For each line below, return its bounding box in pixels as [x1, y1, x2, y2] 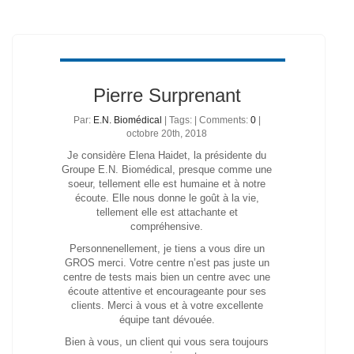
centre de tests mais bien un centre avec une [63, 271, 271, 283]
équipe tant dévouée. [119, 314, 215, 326]
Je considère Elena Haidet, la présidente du [67, 149, 267, 161]
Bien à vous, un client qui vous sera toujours [65, 336, 269, 348]
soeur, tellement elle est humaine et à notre [68, 178, 266, 190]
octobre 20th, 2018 [126, 128, 208, 139]
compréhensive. [130, 220, 204, 232]
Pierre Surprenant [92, 85, 241, 106]
